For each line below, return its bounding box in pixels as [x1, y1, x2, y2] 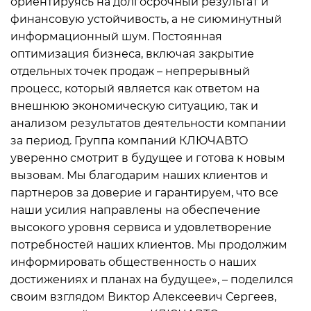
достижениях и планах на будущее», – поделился [10, 273, 294, 286]
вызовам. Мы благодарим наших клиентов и [10, 169, 268, 182]
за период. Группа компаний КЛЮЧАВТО [10, 134, 249, 147]
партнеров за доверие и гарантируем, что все [10, 186, 278, 199]
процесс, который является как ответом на [10, 82, 260, 95]
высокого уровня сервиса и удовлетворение [10, 221, 271, 234]
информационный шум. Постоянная [10, 30, 222, 43]
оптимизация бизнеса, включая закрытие [10, 47, 254, 60]
